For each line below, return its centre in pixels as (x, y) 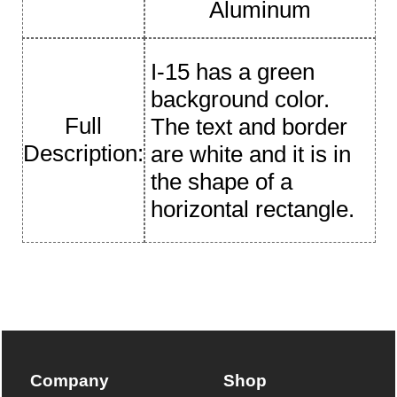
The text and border (249, 126)
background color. (241, 99)
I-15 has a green (233, 71)
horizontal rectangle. (253, 209)
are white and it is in (251, 154)
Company (70, 380)
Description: (83, 153)
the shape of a (222, 181)
